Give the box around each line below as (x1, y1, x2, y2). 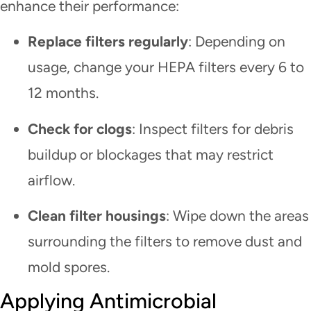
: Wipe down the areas (166, 207, 309, 224)
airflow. (28, 171, 75, 189)
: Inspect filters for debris (132, 119, 294, 137)
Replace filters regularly (28, 33, 188, 51)
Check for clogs (28, 119, 132, 137)
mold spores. (28, 258, 110, 276)
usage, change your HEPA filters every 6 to (28, 58, 304, 76)
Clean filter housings (28, 207, 166, 224)
